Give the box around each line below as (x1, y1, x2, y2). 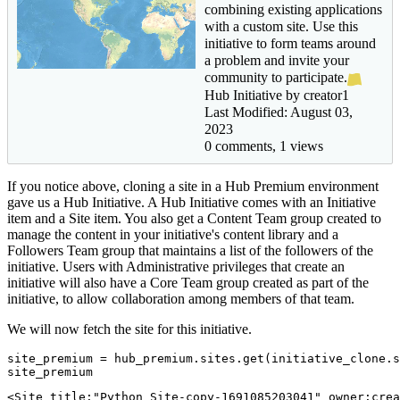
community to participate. (204, 70, 347, 86)
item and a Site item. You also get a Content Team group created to (7, 210, 381, 226)
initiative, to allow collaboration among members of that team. (7, 290, 354, 306)
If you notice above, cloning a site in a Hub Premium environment (7, 178, 379, 194)
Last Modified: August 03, (204, 104, 353, 120)
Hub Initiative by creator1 (204, 87, 349, 103)
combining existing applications (204, 2, 382, 18)
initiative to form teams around (204, 36, 376, 52)
